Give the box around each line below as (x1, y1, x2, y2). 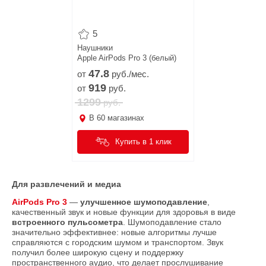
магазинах (105, 113, 144, 122)
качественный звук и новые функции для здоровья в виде (12, 207, 236, 217)
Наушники (77, 43, 113, 52)
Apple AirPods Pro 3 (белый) (77, 53, 176, 62)
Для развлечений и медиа (12, 179, 121, 189)
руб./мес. (109, 68, 149, 79)
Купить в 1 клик (115, 137, 172, 147)
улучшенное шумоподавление (80, 197, 207, 207)
